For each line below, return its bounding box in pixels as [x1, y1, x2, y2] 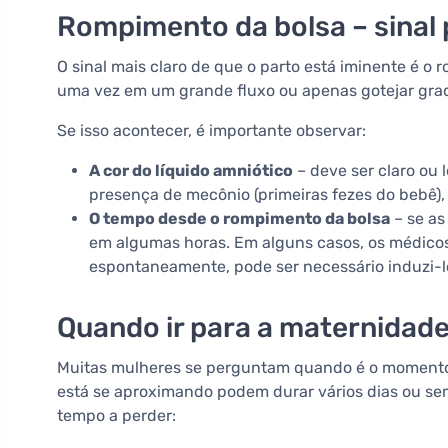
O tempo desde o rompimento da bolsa [89, 209, 390, 229]
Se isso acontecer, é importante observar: [57, 121, 366, 141]
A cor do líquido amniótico [89, 161, 293, 181]
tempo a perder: [57, 406, 176, 426]
